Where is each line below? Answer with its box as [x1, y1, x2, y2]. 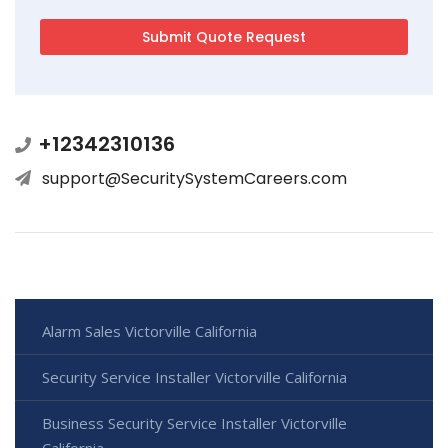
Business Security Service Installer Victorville [42, 413, 347, 434]
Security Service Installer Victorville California [42, 367, 347, 388]
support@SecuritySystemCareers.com [42, 167, 347, 191]
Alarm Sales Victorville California [42, 321, 257, 342]
